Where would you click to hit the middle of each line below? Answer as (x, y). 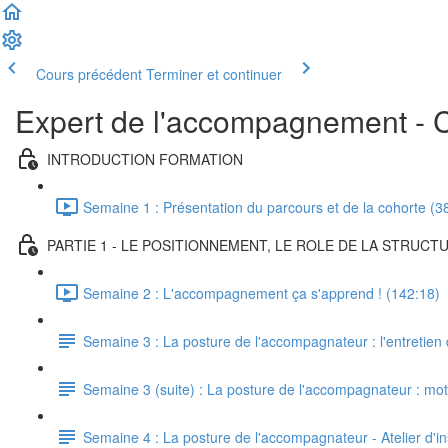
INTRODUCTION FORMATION (145, 158)
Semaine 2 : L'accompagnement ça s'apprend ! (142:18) (261, 292)
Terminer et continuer (214, 74)
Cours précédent (89, 74)
